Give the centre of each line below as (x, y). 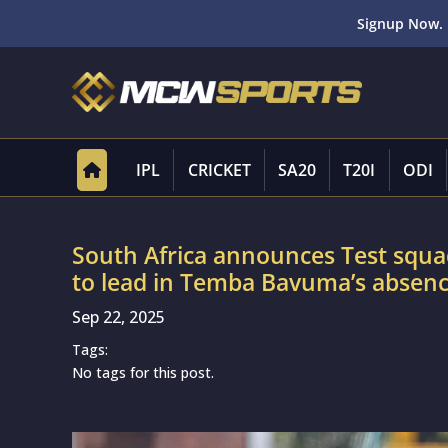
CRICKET (219, 170)
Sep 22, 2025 (118, 317)
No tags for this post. (143, 372)
